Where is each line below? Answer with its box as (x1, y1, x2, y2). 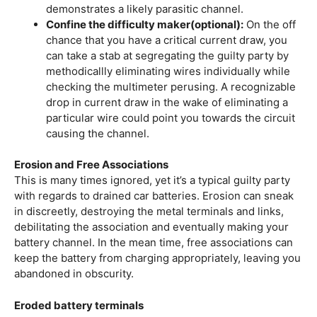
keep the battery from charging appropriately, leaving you (14, 251, 301, 265)
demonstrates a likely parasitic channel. (46, 1, 243, 16)
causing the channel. (46, 126, 149, 140)
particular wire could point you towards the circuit (46, 110, 295, 125)
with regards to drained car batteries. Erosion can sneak (14, 189, 294, 203)
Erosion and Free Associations (14, 158, 168, 172)
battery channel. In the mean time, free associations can (14, 236, 293, 250)
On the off (243, 17, 296, 31)
